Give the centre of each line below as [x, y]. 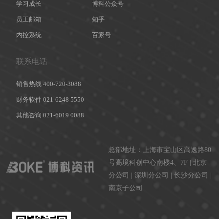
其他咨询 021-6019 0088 [50, 115]
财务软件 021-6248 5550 [50, 100]
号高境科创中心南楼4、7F [148, 162]
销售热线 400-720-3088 [49, 84]
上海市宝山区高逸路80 [177, 150]
